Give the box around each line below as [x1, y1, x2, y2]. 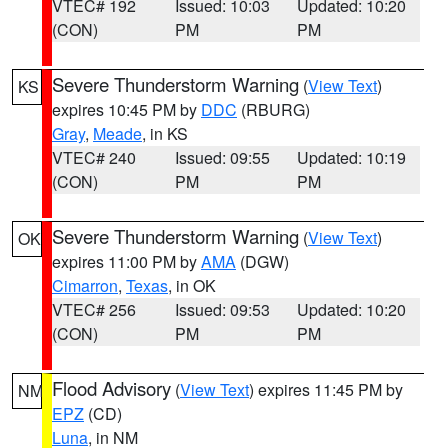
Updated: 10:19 [297, 146, 407, 169]
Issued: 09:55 [174, 146, 270, 169]
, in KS [142, 122, 188, 145]
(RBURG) [237, 98, 310, 121]
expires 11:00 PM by [52, 250, 201, 273]
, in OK [168, 274, 216, 297]
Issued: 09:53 [174, 298, 270, 321]
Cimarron [52, 274, 118, 297]
